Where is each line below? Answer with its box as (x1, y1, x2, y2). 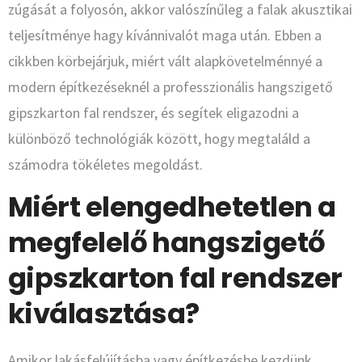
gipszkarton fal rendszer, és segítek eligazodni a (8, 103, 299, 123)
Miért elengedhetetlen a (8, 187, 336, 227)
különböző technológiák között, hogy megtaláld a (8, 129, 310, 149)
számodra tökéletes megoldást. (8, 155, 203, 175)
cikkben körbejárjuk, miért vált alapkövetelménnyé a (8, 52, 322, 71)
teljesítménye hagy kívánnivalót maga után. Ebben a (8, 26, 322, 45)
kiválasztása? (8, 294, 200, 334)
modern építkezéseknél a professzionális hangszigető (8, 78, 333, 97)
